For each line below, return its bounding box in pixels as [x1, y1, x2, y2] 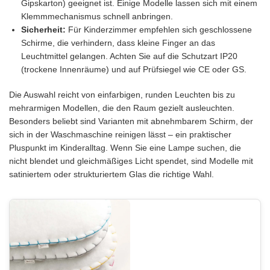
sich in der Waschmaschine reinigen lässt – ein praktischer [9, 130, 231, 140]
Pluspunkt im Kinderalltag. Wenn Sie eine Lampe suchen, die [9, 143, 241, 153]
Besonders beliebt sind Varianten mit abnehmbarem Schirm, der [9, 116, 253, 127]
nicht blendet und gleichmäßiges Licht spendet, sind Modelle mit [9, 156, 253, 166]
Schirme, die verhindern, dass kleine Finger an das [21, 38, 215, 48]
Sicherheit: [21, 25, 66, 35]
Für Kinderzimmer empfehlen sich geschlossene [66, 25, 252, 35]
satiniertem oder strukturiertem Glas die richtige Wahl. [9, 169, 214, 180]
